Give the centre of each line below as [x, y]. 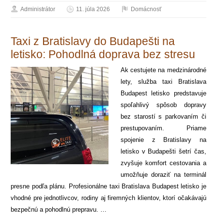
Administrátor [38, 9]
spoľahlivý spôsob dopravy [163, 105]
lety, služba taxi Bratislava [163, 81]
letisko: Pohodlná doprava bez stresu [103, 54]
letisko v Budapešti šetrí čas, [163, 151]
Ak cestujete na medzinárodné [163, 70]
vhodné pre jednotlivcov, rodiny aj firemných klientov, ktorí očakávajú [108, 198]
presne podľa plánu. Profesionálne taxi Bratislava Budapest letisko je [108, 186]
